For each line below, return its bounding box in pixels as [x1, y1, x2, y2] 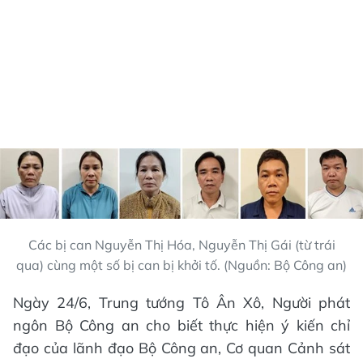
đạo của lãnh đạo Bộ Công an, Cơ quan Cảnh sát [13, 338, 350, 357]
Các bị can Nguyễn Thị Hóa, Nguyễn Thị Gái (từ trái [28, 236, 335, 253]
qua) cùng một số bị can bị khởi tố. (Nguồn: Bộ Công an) [16, 256, 347, 273]
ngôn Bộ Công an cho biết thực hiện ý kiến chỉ [13, 315, 350, 335]
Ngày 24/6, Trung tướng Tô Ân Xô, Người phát [13, 293, 350, 312]
